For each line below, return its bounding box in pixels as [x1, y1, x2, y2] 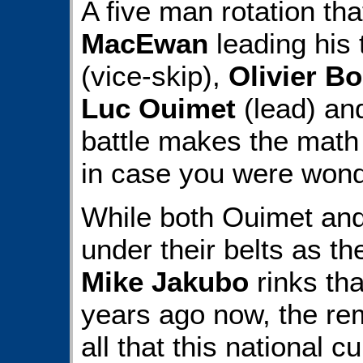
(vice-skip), [81, 59, 228, 92]
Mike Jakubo [81, 266, 249, 298]
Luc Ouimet [81, 92, 236, 124]
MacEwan [81, 27, 208, 59]
